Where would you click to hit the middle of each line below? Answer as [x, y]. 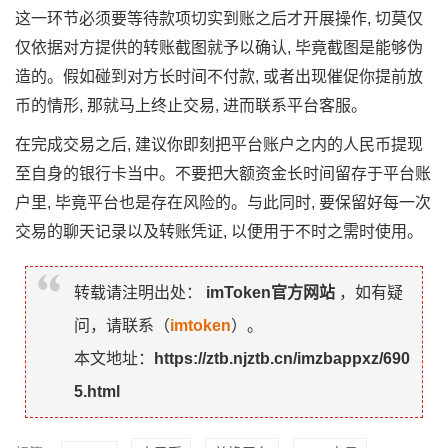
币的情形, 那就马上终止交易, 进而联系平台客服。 [191, 105]
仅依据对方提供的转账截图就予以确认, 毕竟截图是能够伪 [219, 47]
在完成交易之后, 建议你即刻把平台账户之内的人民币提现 [219, 144]
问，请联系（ [122, 325]
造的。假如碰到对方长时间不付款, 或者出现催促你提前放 [219, 76]
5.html [97, 391]
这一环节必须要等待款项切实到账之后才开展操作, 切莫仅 [219, 18]
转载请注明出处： [138, 292]
